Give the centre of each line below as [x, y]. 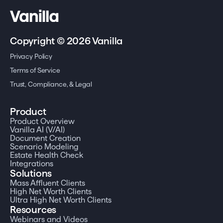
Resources [33, 209]
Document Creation [45, 138]
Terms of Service [35, 70]
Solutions [31, 173]
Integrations [32, 163]
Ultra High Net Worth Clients [61, 200]
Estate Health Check [47, 155]
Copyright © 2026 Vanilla [66, 41]
